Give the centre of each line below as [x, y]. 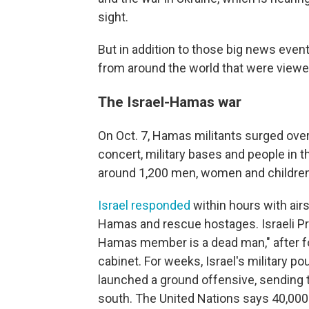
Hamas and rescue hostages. [178, 224]
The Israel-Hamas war [170, 102]
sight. [113, 17]
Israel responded [144, 206]
